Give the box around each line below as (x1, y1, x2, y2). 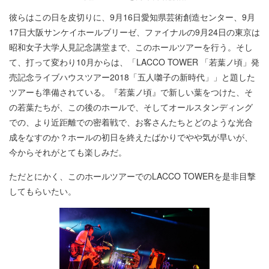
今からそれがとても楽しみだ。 (9, 145, 127, 158)
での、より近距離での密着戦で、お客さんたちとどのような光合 (9, 115, 253, 128)
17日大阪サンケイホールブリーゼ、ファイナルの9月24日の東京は (9, 25, 260, 38)
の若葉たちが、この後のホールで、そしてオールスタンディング (9, 100, 253, 113)
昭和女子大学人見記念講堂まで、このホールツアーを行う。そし (9, 40, 253, 53)
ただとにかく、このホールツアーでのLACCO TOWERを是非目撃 (9, 169, 256, 182)
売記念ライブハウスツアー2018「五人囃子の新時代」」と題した (9, 70, 255, 83)
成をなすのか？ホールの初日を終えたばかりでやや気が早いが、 (9, 130, 253, 143)
